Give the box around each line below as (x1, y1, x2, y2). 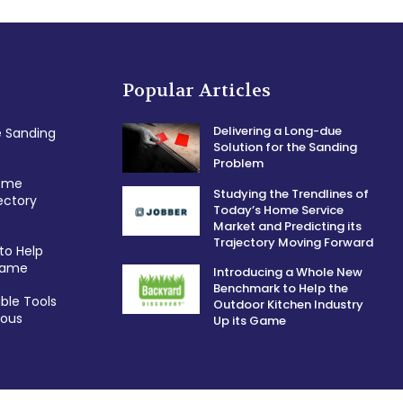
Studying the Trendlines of (213, 185, 370, 202)
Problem (213, 155, 264, 173)
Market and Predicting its (213, 218, 363, 235)
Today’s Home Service (213, 201, 345, 219)
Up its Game (213, 312, 287, 329)
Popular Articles (122, 78, 271, 102)
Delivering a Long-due (213, 122, 343, 140)
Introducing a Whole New (213, 264, 363, 281)
